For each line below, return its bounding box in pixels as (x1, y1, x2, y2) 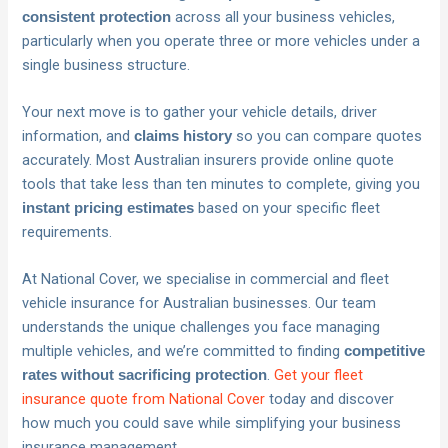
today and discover (265, 390, 395, 409)
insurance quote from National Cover (22, 390, 266, 409)
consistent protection (22, 8, 172, 25)
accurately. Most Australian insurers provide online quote (22, 150, 395, 169)
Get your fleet (274, 366, 364, 385)
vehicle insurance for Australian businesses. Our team (22, 294, 377, 313)
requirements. (22, 222, 113, 241)
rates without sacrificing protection (22, 367, 268, 384)
